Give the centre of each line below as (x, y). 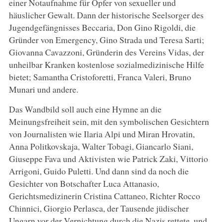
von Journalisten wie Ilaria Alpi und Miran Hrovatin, (102, 134)
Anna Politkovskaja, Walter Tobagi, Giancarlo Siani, (101, 146)
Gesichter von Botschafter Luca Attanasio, (84, 183)
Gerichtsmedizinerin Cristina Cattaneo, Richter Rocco (104, 195)
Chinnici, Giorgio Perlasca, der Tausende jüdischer (99, 208)
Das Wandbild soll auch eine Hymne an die (85, 109)
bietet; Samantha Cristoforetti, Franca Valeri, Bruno (100, 77)
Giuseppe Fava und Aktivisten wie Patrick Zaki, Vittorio (108, 158)
